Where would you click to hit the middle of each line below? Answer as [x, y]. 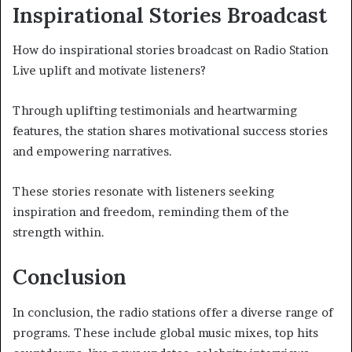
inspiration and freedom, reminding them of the [151, 212]
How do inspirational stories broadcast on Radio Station [170, 50]
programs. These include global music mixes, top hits [165, 332]
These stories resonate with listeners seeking [143, 192]
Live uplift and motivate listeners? [109, 71]
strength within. [59, 233]
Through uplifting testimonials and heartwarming [155, 111]
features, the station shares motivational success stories [170, 131]
